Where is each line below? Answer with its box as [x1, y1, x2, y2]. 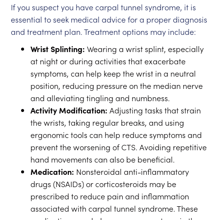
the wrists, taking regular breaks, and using [30, 117, 185, 128]
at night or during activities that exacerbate [30, 55, 186, 66]
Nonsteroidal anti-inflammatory [74, 166, 190, 177]
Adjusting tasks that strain [108, 105, 201, 115]
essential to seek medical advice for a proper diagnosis [11, 14, 208, 25]
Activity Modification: [30, 105, 108, 115]
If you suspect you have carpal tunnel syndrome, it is [11, 1, 196, 12]
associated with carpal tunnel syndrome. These [30, 203, 198, 214]
